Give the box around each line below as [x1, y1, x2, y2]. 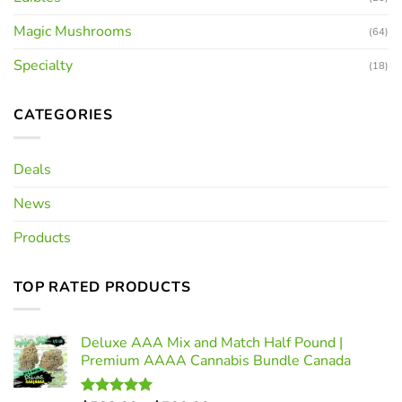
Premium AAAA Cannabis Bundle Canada [81, 351, 351, 371]
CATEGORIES [13, 105, 113, 126]
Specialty [13, 56, 73, 76]
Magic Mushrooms [13, 22, 132, 42]
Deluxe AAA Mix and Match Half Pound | [81, 333, 343, 354]
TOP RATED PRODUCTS [13, 276, 191, 297]
